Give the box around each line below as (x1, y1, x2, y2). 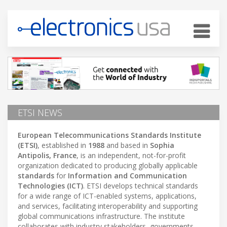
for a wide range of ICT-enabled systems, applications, (18, 191, 197, 201)
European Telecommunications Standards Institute (18, 130, 201, 140)
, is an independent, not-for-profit (77, 150, 186, 160)
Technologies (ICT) (18, 180, 83, 191)
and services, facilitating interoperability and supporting (18, 201, 198, 211)
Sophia (150, 140, 174, 150)
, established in (37, 140, 88, 150)
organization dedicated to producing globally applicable (18, 160, 198, 170)
